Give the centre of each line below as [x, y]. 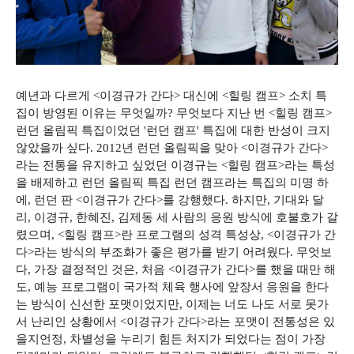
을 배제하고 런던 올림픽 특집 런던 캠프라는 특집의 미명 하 [172, 183]
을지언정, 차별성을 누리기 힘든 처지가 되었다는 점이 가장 [171, 339]
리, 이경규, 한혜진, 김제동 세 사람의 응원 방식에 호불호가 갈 [177, 217]
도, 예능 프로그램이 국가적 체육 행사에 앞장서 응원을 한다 [172, 287]
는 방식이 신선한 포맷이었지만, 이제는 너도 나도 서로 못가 [172, 304]
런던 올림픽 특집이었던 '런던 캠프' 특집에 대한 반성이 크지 [173, 130]
